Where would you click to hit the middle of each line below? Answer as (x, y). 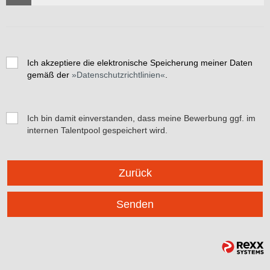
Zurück (135, 173)
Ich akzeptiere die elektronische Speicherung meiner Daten (140, 63)
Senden (135, 205)
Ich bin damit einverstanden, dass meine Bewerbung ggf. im (141, 118)
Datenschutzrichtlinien (118, 75)
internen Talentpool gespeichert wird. (97, 130)
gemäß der (49, 75)
